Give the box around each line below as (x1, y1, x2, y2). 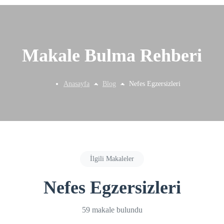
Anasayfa (63, 79, 89, 87)
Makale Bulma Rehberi (22, 45, 202, 65)
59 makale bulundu (81, 205, 142, 214)
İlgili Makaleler (90, 154, 134, 162)
